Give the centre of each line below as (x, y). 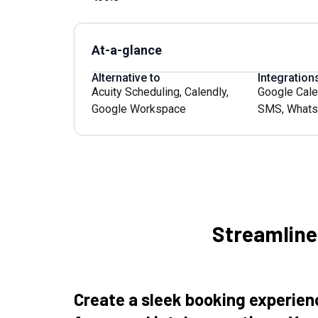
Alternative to (126, 78)
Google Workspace (139, 109)
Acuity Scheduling (136, 92)
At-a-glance (127, 50)
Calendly (205, 92)
